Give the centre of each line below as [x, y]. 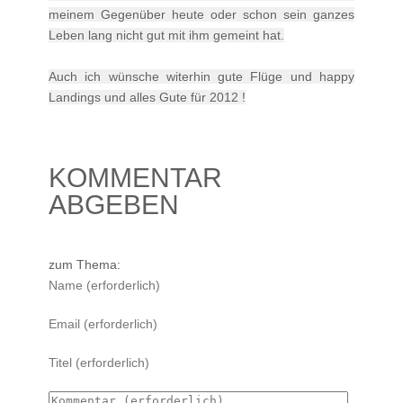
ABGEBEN [114, 204]
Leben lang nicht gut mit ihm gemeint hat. [166, 35]
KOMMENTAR [135, 177]
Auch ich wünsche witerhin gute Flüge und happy [201, 76]
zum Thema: [85, 264]
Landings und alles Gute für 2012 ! [147, 97]
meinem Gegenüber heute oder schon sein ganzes [201, 14]
